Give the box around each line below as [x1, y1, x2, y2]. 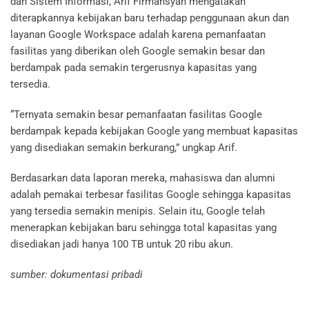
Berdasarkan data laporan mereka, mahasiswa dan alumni [10, 172, 275, 185]
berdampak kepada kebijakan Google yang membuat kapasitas [10, 125, 298, 138]
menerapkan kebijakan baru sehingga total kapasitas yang [10, 221, 277, 235]
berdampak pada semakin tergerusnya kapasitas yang [10, 61, 257, 74]
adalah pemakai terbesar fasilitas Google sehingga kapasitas [10, 188, 291, 201]
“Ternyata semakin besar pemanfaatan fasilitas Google [10, 108, 262, 121]
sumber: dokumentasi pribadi [10, 268, 143, 281]
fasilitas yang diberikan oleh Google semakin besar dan [10, 45, 265, 58]
